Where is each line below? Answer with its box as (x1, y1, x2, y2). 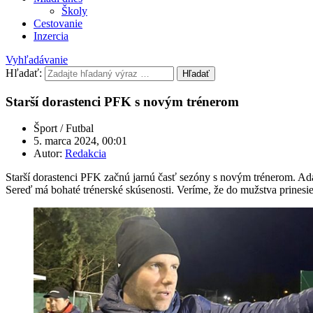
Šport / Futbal (34, 122, 94, 135)
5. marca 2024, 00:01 (34, 135, 127, 147)
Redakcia (65, 147, 106, 160)
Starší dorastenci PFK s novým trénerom (6, 94, 239, 109)
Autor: (34, 147, 65, 160)
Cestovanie (34, 17, 82, 29)
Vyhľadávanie (6, 54, 68, 66)
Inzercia (34, 30, 68, 42)
